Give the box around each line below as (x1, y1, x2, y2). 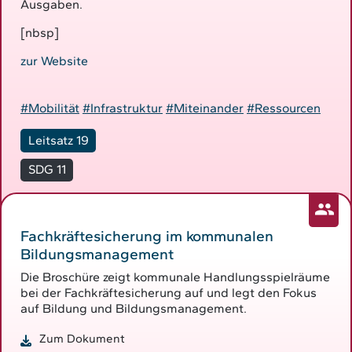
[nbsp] (20, 24, 59, 40)
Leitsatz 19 (27, 132, 89, 148)
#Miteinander (166, 100, 244, 115)
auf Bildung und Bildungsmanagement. (20, 300, 247, 316)
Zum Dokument (39, 331, 125, 346)
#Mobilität (20, 100, 79, 115)
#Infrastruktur (82, 100, 163, 115)
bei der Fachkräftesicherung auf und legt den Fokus (20, 284, 317, 300)
